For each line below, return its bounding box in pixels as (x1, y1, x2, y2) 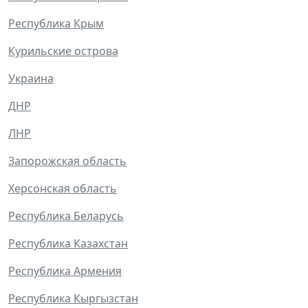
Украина (8, 71, 54, 87)
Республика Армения (8, 263, 122, 279)
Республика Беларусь (8, 208, 124, 224)
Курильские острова (8, 43, 118, 59)
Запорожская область (8, 153, 126, 169)
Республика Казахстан (8, 236, 128, 252)
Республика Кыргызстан (8, 291, 138, 307)
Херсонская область (8, 181, 117, 197)
